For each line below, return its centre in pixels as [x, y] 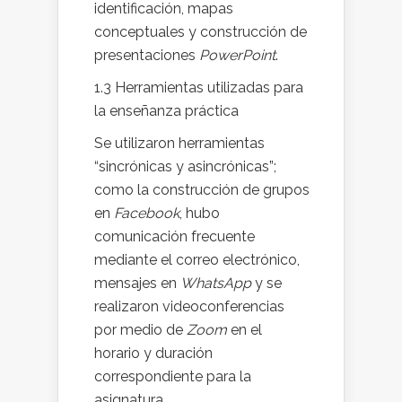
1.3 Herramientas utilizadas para [199, 88]
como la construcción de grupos [202, 190]
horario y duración [153, 354]
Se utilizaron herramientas [179, 144]
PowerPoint [237, 56]
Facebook [147, 214]
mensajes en [137, 284]
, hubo [200, 214]
